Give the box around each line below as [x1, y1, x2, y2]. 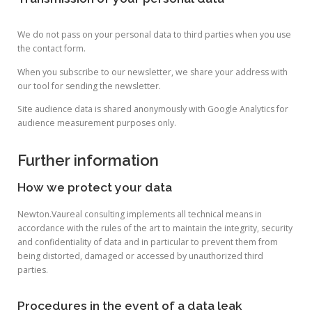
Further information [17, 150, 159, 169]
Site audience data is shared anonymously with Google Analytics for [17, 102, 288, 115]
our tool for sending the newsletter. [17, 79, 161, 92]
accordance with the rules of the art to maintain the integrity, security [17, 221, 292, 234]
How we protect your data [17, 180, 172, 194]
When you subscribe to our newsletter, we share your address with [17, 65, 288, 78]
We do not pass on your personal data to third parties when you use [17, 29, 291, 41]
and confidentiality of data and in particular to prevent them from [17, 235, 278, 248]
